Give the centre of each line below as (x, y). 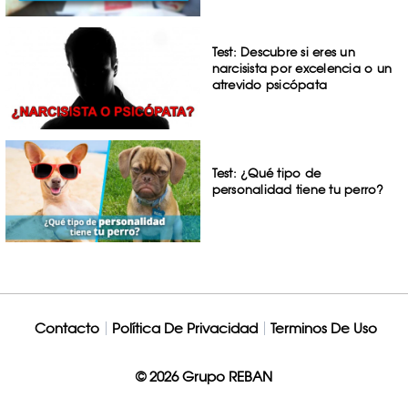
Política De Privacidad (184, 328)
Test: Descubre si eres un (283, 52)
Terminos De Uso (323, 328)
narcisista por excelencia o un (302, 69)
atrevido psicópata (270, 85)
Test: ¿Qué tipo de (266, 173)
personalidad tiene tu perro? (298, 189)
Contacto (66, 328)
